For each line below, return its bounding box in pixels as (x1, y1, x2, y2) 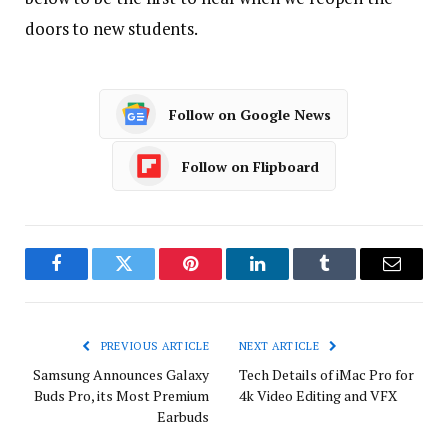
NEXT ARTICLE (239, 339, 323, 354)
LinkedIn (256, 269, 322, 288)
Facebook (55, 269, 125, 288)
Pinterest (189, 269, 252, 288)
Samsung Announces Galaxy (33, 365, 209, 385)
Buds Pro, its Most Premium (34, 386, 209, 406)
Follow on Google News (168, 104, 331, 124)
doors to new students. (25, 17, 199, 41)
